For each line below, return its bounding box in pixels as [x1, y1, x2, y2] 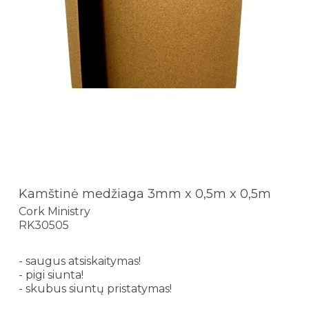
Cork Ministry [19, 205, 90, 219]
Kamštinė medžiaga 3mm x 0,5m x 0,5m [19, 186, 271, 201]
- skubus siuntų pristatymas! [19, 282, 172, 296]
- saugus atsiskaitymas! [19, 255, 141, 268]
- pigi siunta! [19, 268, 83, 282]
